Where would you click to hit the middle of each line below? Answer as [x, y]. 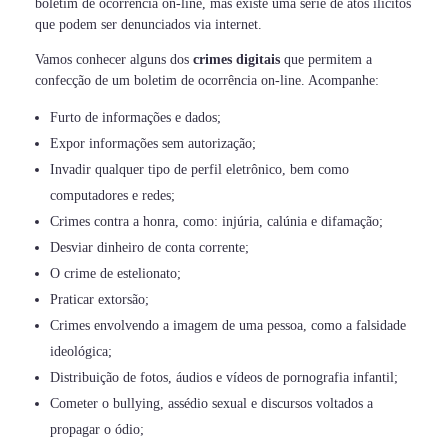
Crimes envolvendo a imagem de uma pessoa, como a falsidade [228, 326]
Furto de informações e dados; [136, 118]
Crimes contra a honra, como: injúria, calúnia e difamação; [217, 222]
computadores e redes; [113, 196]
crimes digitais [236, 60]
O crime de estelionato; [116, 274]
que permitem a [326, 60]
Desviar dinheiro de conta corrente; [150, 248]
